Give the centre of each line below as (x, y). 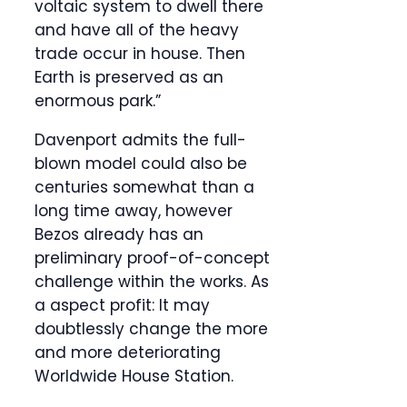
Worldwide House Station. (134, 377)
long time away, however (134, 211)
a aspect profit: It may (122, 306)
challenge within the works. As (152, 282)
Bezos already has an (119, 235)
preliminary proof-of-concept (152, 258)
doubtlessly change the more (151, 329)
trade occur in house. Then (140, 54)
